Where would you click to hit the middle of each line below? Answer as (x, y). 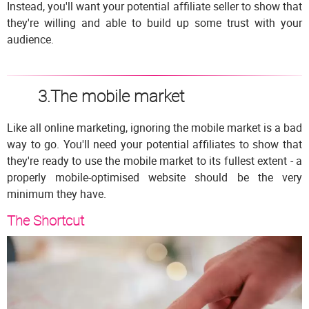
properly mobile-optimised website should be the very (154, 177)
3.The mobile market (111, 96)
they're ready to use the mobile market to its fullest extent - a (154, 160)
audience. (30, 39)
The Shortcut (46, 220)
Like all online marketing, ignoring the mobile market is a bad (154, 127)
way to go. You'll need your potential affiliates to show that (154, 144)
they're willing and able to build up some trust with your (154, 22)
